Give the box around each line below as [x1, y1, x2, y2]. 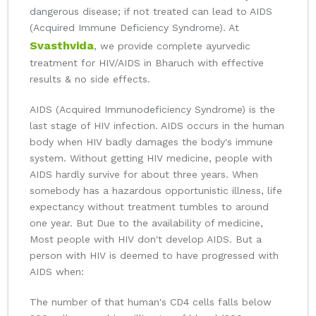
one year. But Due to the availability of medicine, [30, 217, 263, 229]
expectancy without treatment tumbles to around [30, 201, 269, 213]
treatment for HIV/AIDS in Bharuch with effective [30, 57, 264, 69]
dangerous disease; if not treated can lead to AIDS [30, 6, 272, 18]
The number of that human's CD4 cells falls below [30, 296, 272, 308]
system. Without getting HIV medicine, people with [30, 152, 272, 164]
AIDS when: [30, 266, 84, 278]
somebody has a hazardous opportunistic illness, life [30, 185, 282, 197]
